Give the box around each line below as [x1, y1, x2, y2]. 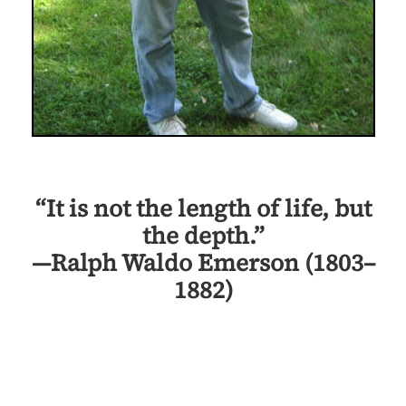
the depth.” [141, 218, 265, 252]
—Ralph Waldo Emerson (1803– [31, 246, 375, 279]
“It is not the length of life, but [34, 191, 372, 225]
